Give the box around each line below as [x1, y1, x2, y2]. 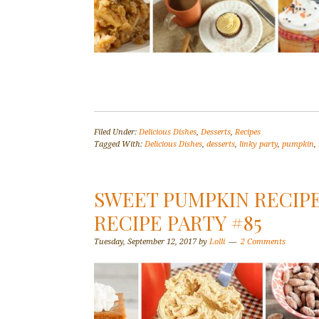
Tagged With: [94, 140, 145, 149]
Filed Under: [94, 127, 139, 137]
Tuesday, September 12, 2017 [94, 237, 197, 246]
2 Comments [241, 237, 286, 246]
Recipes [235, 127, 261, 137]
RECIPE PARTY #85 [94, 209, 262, 236]
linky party [239, 140, 278, 149]
